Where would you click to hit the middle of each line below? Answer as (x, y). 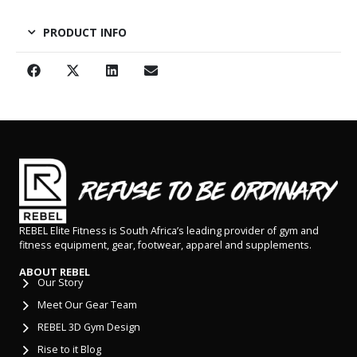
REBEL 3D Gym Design (88, 328)
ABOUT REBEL (55, 272)
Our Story (60, 283)
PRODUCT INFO (85, 32)
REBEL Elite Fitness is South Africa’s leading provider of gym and (169, 230)
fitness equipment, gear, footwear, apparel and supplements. (165, 245)
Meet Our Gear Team (87, 305)
